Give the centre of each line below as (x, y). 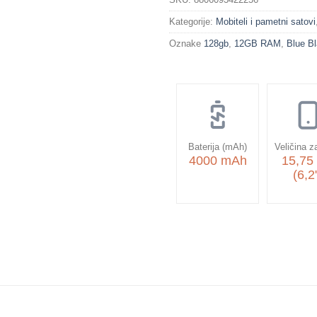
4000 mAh (218, 160)
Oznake (186, 43)
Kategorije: (192, 21)
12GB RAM (258, 43)
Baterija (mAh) (218, 146)
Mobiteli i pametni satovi (266, 21)
